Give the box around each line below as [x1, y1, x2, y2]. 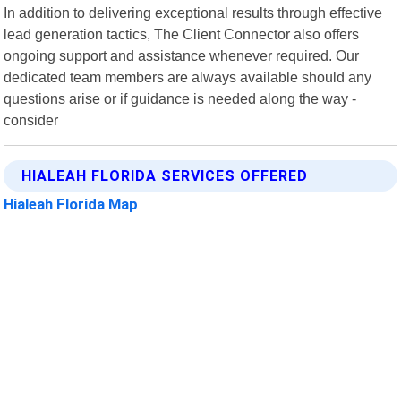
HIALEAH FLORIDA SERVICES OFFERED [21, 166, 309, 184]
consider [4, 111, 59, 128]
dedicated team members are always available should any [4, 68, 372, 85]
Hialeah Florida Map [4, 194, 139, 213]
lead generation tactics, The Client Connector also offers [4, 25, 360, 42]
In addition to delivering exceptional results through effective [4, 4, 383, 21]
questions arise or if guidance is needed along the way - [4, 90, 357, 107]
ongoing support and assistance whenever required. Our [4, 47, 360, 64]
